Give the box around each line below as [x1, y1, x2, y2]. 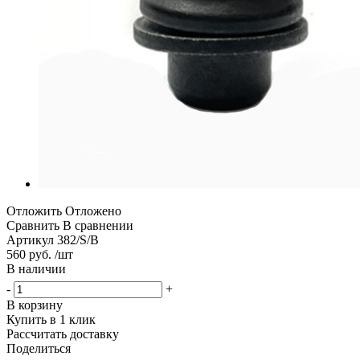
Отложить [6, 203, 62, 218]
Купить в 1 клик [6, 312, 96, 326]
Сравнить [6, 218, 59, 232]
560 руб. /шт [6, 247, 73, 261]
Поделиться [6, 341, 71, 355]
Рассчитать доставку [6, 326, 119, 341]
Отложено [65, 203, 121, 218]
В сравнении [63, 218, 133, 232]
